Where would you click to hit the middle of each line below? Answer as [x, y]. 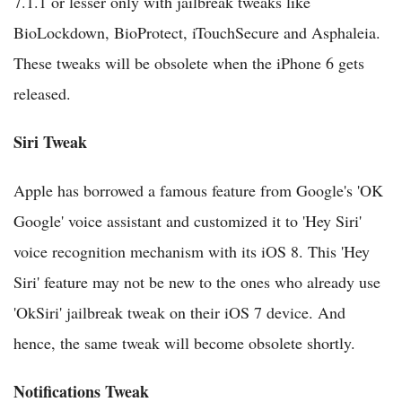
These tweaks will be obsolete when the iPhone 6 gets [189, 63]
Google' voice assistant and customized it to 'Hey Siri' [188, 221]
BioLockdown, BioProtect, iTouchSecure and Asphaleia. [197, 33]
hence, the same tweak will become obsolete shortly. [184, 343]
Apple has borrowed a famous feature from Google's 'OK [198, 191]
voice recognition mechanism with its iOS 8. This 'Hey [192, 252]
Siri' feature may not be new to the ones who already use [197, 282]
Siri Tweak [50, 142]
